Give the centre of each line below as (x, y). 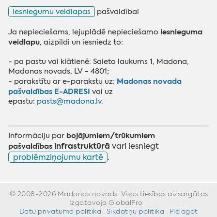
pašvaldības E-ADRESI (50, 91)
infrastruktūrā (82, 146)
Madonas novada (149, 81)
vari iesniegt (136, 146)
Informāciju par (37, 135)
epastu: (23, 101)
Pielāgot (184, 211)
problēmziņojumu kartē (58, 157)
